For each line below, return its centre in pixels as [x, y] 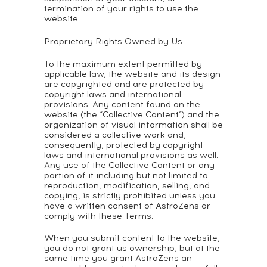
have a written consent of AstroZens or [127, 206]
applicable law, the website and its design [132, 74]
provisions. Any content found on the [122, 105]
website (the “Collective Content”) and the [132, 115]
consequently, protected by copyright [124, 145]
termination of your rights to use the [121, 9]
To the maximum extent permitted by [123, 64]
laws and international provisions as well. [131, 155]
